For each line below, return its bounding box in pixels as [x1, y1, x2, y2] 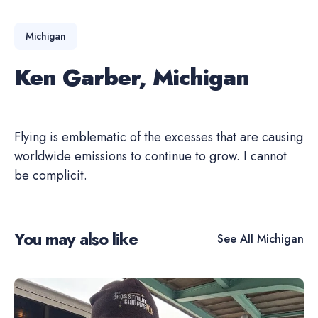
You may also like [14, 226, 138, 251]
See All [217, 230, 253, 247]
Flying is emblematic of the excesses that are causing [14, 128, 303, 146]
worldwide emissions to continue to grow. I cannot [14, 147, 287, 165]
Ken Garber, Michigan [14, 61, 249, 94]
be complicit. [14, 166, 87, 185]
